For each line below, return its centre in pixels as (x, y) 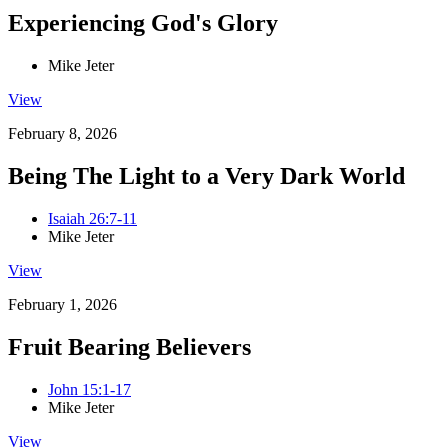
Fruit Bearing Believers (129, 346)
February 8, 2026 (62, 134)
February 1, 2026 (62, 304)
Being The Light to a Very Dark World (206, 176)
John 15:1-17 (89, 389)
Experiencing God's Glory (143, 23)
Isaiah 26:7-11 (92, 218)
